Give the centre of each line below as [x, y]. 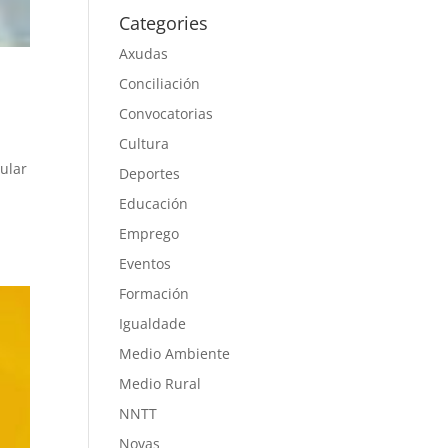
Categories [164, 23]
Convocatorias [166, 113]
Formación [154, 293]
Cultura [144, 143]
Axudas [144, 53]
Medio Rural [160, 383]
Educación [154, 203]
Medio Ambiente [175, 353]
